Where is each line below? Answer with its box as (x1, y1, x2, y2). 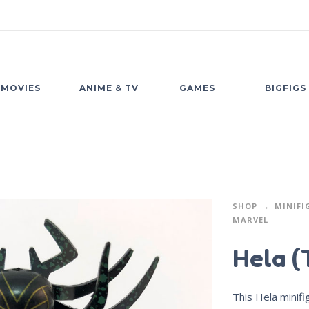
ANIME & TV (79, 83, 139, 93)
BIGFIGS (265, 83, 306, 93)
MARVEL (232, 215, 268, 225)
